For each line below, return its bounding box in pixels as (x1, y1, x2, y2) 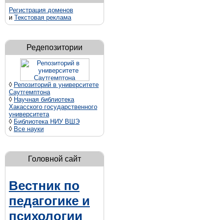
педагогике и (9, 193, 90, 209)
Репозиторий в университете (14, 81, 99, 88)
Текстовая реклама (14, 13, 71, 21)
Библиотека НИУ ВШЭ (14, 117, 80, 125)
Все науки (14, 125, 44, 133)
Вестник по (9, 178, 80, 193)
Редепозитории (27, 43, 82, 52)
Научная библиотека (14, 95, 74, 103)
